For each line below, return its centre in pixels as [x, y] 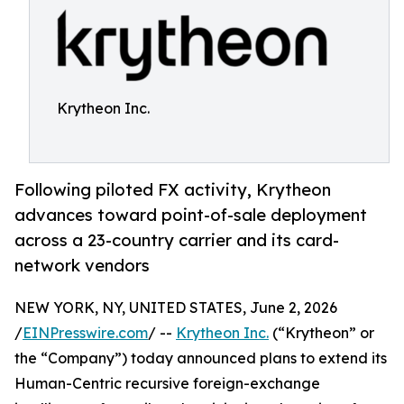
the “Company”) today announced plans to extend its [201, 358]
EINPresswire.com [85, 333]
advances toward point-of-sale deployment [191, 215]
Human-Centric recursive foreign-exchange [167, 384]
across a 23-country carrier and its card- [177, 240]
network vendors [82, 266]
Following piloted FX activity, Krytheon [173, 190]
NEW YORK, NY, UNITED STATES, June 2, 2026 [176, 308]
